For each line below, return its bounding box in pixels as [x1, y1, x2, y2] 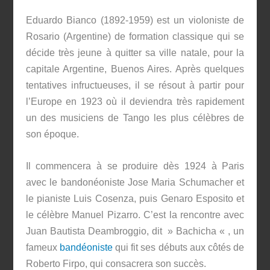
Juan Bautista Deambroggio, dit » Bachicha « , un [25, 225, 245, 236]
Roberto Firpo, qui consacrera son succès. [25, 258, 206, 269]
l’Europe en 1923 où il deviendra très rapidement [25, 96, 245, 107]
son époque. [25, 129, 79, 140]
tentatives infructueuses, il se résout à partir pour [25, 80, 245, 91]
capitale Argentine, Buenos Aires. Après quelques [25, 64, 245, 75]
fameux [25, 242, 60, 253]
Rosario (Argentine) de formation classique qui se [25, 31, 245, 42]
